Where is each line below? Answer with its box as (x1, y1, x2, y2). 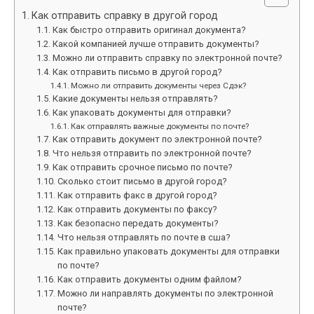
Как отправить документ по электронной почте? (52, 134, 262, 144)
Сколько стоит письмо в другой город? (57, 176, 227, 186)
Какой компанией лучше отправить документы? (52, 39, 259, 49)
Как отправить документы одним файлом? (57, 274, 242, 285)
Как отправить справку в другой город (31, 10, 218, 21)
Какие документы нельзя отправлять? (52, 93, 218, 104)
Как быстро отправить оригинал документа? (52, 25, 246, 35)
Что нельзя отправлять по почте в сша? (57, 232, 231, 243)
